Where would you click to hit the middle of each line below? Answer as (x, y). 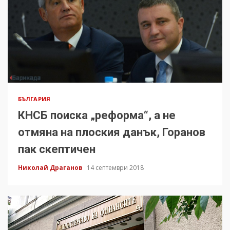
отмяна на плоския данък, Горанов (112, 132)
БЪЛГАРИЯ (34, 99)
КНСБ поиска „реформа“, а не (97, 116)
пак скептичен (57, 149)
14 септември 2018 (115, 168)
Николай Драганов (51, 168)
